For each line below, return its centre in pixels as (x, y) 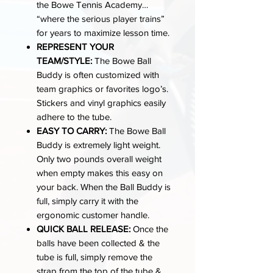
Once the (149, 229)
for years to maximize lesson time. (103, 32)
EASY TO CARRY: (72, 130)
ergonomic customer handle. (93, 214)
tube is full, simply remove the (94, 257)
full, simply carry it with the (87, 200)
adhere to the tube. (74, 116)
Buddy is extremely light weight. (98, 144)
